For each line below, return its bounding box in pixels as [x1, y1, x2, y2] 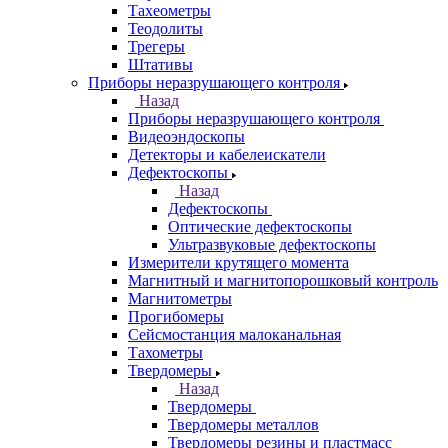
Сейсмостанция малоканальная [128, 326, 341, 343]
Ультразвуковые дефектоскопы [168, 236, 376, 253]
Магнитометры [128, 290, 232, 307]
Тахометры [128, 344, 203, 361]
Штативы [128, 56, 193, 73]
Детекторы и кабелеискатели [128, 146, 326, 163]
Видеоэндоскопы [128, 128, 245, 145]
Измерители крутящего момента [128, 254, 349, 271]
